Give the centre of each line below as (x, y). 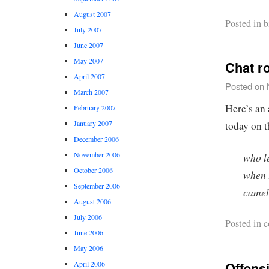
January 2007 (93, 123)
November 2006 (97, 155)
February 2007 (95, 108)
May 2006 (89, 248)
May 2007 (89, 61)
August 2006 (92, 201)
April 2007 (89, 77)
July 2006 (88, 217)
